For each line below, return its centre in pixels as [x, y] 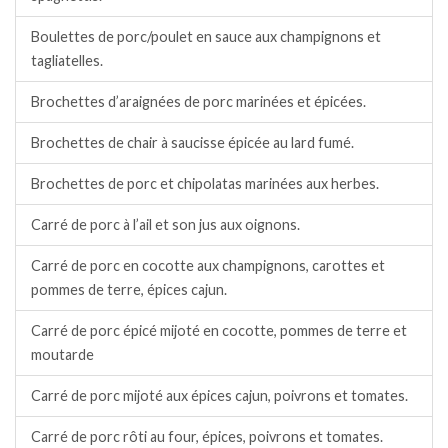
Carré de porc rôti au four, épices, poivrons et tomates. [207, 437]
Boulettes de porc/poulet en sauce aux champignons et [206, 37]
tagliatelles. [67, 61]
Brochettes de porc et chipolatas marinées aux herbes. [205, 184]
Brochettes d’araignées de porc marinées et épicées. [198, 102]
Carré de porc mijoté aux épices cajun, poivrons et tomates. [219, 396]
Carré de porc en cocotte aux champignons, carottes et [208, 266]
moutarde [62, 355]
